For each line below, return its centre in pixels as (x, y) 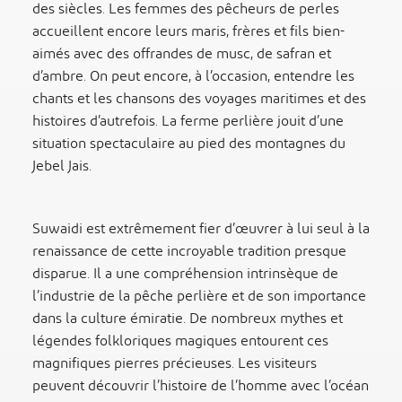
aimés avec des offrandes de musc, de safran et (182, 54)
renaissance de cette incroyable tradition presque (189, 251)
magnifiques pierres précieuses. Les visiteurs (175, 363)
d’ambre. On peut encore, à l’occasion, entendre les (193, 76)
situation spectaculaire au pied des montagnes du (189, 144)
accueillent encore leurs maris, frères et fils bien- (188, 31)
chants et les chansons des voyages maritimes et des (199, 99)
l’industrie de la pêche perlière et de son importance (199, 296)
